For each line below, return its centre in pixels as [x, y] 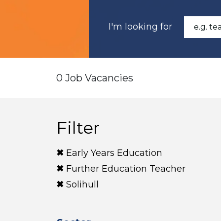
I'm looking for [140, 27]
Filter [78, 128]
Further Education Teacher [126, 169]
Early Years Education [114, 153]
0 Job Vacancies [95, 78]
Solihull [82, 184]
